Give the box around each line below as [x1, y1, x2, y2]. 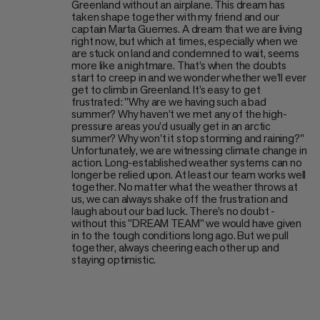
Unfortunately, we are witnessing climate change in [71, 142, 307, 158]
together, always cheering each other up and [71, 239, 279, 255]
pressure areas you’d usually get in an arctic [71, 118, 271, 134]
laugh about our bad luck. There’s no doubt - [71, 203, 276, 219]
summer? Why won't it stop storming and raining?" [71, 130, 304, 146]
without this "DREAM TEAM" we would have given [71, 215, 302, 231]
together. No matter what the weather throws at [71, 179, 298, 194]
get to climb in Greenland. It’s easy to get [71, 81, 261, 97]
